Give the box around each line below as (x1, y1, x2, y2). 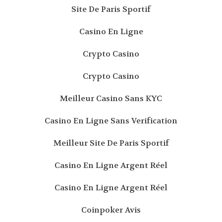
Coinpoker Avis (81, 204, 141, 215)
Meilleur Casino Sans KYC (60, 93, 162, 104)
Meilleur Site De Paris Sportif (53, 137, 169, 148)
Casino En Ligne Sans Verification (45, 115, 177, 126)
